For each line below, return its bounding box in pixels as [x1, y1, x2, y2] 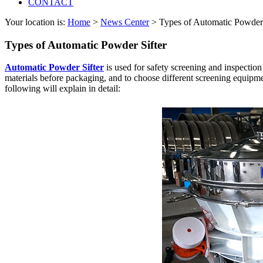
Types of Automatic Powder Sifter [5, 38, 167, 51]
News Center [100, 16, 149, 27]
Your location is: [5, 16, 68, 27]
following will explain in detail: [5, 83, 120, 94]
